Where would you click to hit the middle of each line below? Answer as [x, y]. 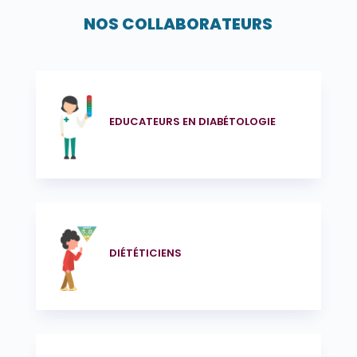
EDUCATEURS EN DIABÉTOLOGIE [192, 122]
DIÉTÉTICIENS [145, 253]
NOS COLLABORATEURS [178, 24]
